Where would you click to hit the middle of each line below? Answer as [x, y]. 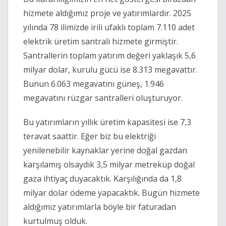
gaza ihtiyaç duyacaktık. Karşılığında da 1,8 [102, 179]
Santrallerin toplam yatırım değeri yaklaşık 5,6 [109, 56]
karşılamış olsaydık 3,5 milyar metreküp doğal [109, 165]
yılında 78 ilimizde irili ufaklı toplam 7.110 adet [109, 27]
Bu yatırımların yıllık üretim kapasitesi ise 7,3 [107, 122]
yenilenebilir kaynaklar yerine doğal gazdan [105, 151]
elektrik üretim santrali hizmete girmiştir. [101, 42]
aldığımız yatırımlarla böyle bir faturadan [100, 207]
